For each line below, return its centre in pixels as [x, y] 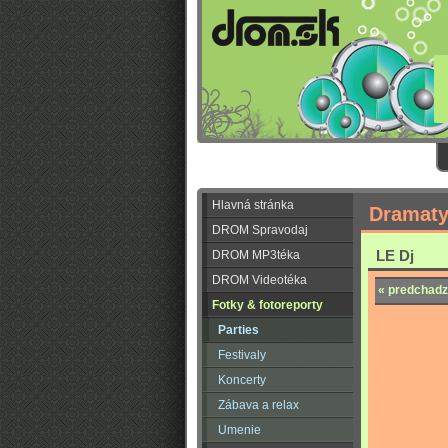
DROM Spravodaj [260, 230]
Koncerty [242, 380]
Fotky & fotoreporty [267, 305]
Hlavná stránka [253, 205]
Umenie [239, 430]
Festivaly [242, 355]
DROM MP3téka [256, 255]
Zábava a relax [258, 405]
